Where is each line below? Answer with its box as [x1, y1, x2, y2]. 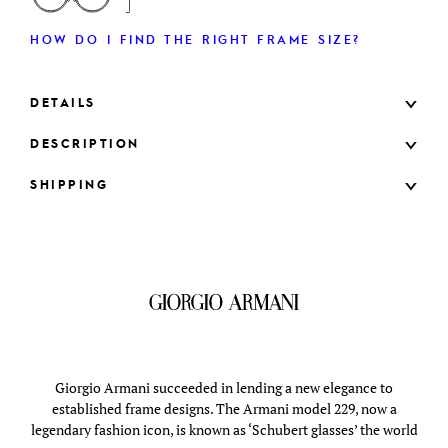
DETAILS [30, 94, 96, 111]
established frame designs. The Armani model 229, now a [51, 399, 397, 419]
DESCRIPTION [30, 135, 140, 152]
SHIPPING [30, 176, 108, 193]
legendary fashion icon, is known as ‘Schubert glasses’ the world [30, 420, 418, 440]
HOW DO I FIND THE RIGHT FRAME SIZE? [30, 31, 361, 48]
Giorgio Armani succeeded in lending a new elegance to [55, 378, 393, 398]
